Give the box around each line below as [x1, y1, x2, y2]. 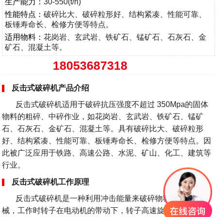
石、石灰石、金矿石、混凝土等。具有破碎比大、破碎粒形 [2, 124, 204, 133]
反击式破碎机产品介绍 [12, 83, 90, 92]
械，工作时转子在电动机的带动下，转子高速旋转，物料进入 [2, 206, 212, 215]
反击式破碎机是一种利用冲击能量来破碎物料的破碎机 [2, 194, 202, 202]
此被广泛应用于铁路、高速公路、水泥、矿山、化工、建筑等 [2, 148, 212, 157]
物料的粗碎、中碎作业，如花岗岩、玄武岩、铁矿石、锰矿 [2, 112, 204, 121]
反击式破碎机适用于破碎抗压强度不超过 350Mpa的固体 [2, 100, 209, 108]
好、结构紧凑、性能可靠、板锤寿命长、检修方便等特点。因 [2, 136, 212, 145]
